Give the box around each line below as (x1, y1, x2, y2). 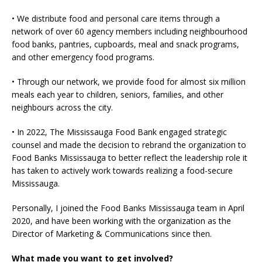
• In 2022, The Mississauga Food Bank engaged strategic (12, 126, 227, 137)
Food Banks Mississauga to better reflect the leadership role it (12, 151, 247, 163)
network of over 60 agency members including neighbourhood (12, 25, 247, 37)
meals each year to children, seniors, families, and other (12, 88, 223, 100)
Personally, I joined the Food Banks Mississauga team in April (12, 202, 244, 213)
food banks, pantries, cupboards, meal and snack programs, (12, 38, 239, 50)
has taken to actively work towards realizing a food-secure (12, 164, 233, 176)
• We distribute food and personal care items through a (12, 12, 220, 24)
